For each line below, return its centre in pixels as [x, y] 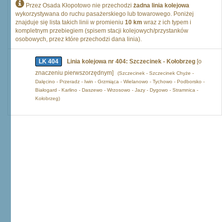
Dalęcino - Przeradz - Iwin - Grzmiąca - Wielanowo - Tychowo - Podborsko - [120, 82]
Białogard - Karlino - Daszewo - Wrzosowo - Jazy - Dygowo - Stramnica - [117, 90]
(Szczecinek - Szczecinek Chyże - [156, 73]
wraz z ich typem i [167, 22]
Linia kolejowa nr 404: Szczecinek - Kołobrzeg [131, 61]
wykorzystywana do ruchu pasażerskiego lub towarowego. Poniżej [105, 14]
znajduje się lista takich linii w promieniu [70, 22]
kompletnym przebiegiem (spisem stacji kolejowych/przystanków [102, 31]
